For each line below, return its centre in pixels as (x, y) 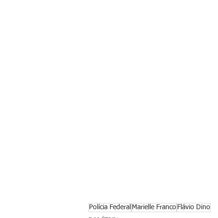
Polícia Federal (110, 208)
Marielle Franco (154, 208)
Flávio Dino (194, 208)
